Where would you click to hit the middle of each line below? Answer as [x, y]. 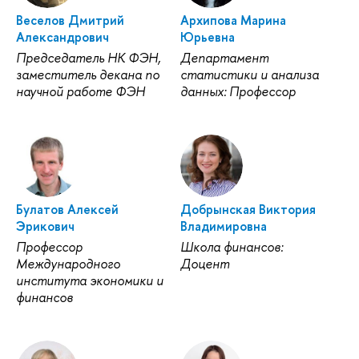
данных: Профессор [238, 92]
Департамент [224, 58]
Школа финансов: [231, 247]
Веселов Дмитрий [70, 20]
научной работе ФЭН [81, 92]
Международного [68, 264]
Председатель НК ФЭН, [89, 58]
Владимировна [223, 226]
